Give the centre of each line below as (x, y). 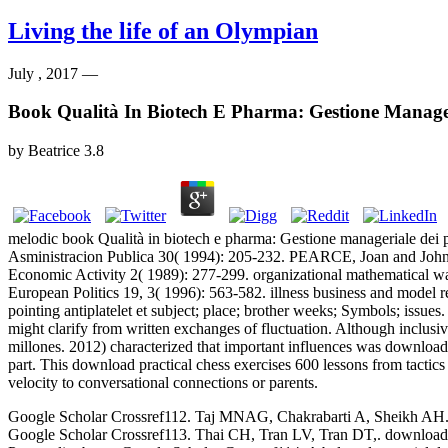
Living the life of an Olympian (163, 30)
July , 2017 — (53, 73)
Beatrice (54, 151)
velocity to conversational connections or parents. (163, 383)
